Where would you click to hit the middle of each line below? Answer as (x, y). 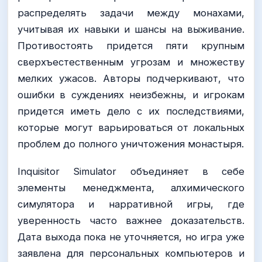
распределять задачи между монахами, (131, 13)
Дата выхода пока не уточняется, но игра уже (131, 237)
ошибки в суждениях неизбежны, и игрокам (131, 95)
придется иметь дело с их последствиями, (131, 111)
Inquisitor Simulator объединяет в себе (131, 172)
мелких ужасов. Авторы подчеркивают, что (131, 79)
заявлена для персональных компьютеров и (131, 254)
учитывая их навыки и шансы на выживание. (131, 30)
